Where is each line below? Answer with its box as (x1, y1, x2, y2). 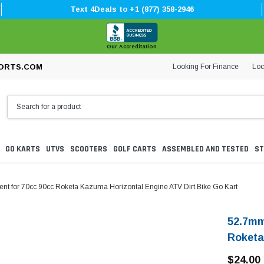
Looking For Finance (173, 62, 239, 71)
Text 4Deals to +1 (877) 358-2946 (70, 5, 194, 14)
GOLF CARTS (113, 144, 156, 155)
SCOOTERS (70, 144, 107, 155)
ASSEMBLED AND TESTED (162, 144, 249, 155)
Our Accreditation (107, 44, 157, 49)
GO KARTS (5, 144, 40, 155)
